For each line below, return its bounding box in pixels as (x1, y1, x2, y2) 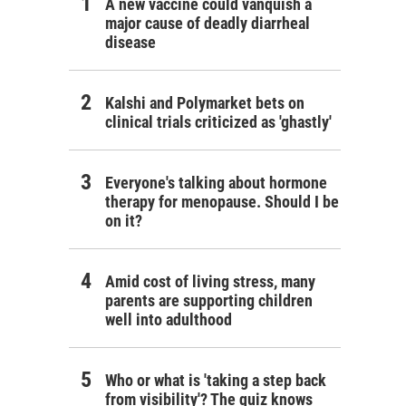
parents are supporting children (105, 291, 313, 311)
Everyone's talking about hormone (105, 173, 327, 193)
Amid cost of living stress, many (105, 272, 315, 292)
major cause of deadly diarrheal (105, 14, 310, 34)
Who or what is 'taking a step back (105, 371, 326, 391)
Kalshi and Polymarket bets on (105, 93, 304, 113)
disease (105, 33, 156, 53)
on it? (105, 211, 142, 231)
